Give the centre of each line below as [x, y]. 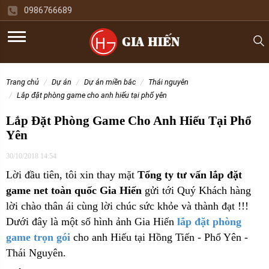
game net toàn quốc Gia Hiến [74, 190]
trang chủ [25, 82]
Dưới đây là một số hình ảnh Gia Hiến [92, 222]
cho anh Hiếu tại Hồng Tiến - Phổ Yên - [161, 237]
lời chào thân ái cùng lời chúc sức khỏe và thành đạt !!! [127, 206]
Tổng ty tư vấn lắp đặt [190, 175]
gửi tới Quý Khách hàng [196, 190]
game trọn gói [38, 237]
